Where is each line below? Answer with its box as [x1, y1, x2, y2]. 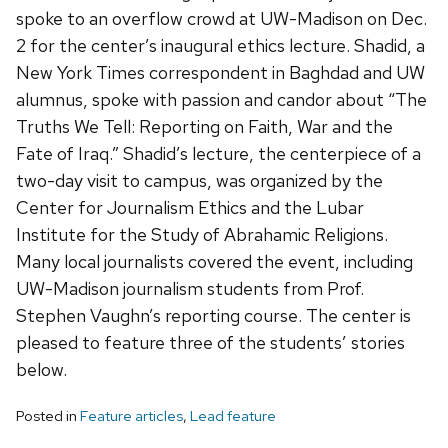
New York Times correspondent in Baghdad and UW [16, 60, 425, 84]
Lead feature [190, 405, 276, 426]
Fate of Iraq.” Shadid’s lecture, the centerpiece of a [16, 141, 421, 165]
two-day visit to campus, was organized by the [16, 168, 383, 192]
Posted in [16, 405, 80, 426]
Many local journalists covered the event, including [16, 249, 413, 273]
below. [16, 357, 67, 381]
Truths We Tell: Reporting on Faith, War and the [16, 114, 393, 138]
